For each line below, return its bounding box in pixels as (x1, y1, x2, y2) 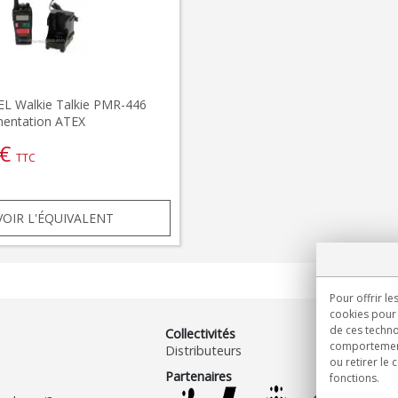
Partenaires (165, 367, 233, 385)
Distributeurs (165, 341, 243, 359)
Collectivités (165, 324, 236, 342)
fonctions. (330, 370, 379, 386)
